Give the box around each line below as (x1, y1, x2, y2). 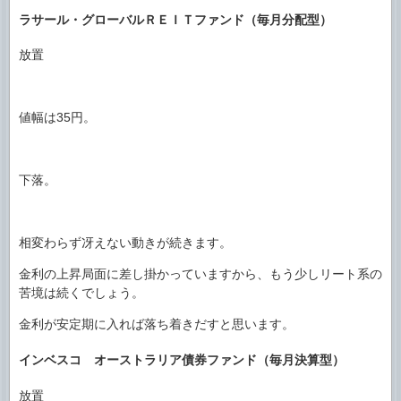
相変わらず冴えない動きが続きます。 (19, 235, 232, 251)
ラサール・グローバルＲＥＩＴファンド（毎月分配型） (19, 12, 332, 27)
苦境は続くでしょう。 (19, 286, 144, 301)
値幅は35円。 (19, 110, 96, 125)
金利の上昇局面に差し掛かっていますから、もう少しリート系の (19, 267, 382, 282)
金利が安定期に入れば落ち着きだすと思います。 (19, 317, 294, 332)
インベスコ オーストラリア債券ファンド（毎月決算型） (19, 353, 345, 368)
